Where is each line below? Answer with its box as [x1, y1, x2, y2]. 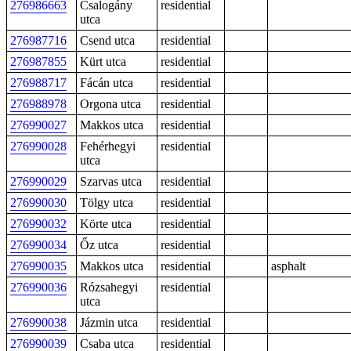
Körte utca [80, 217, 132, 230]
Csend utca [80, 34, 135, 47]
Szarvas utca [80, 175, 142, 188]
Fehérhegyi [80, 139, 136, 153]
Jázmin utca [80, 316, 138, 329]
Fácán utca [80, 76, 133, 89]
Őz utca [80, 238, 118, 251]
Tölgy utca [80, 196, 133, 209]
